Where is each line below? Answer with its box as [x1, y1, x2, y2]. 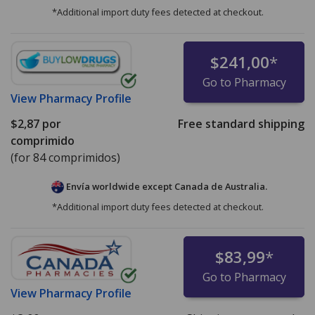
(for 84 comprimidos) [11, 150, 120, 166]
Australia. [224, 180, 267, 193]
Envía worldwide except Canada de [63, 180, 225, 193]
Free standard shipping [177, 116, 304, 132]
